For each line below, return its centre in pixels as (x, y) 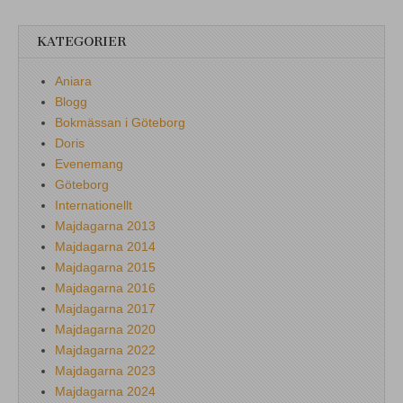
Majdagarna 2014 (105, 246)
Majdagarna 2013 (105, 225)
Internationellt (94, 205)
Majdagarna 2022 (105, 349)
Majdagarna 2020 (105, 329)
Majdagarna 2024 (105, 391)
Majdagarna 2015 (105, 267)
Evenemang (89, 163)
